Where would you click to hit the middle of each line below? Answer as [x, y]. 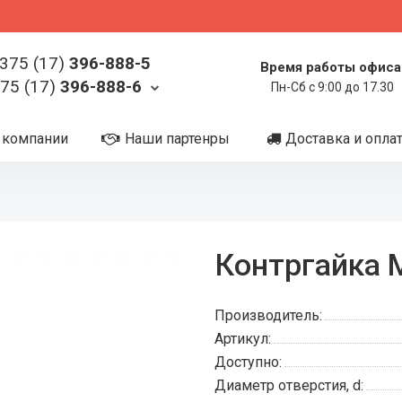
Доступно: [248, 362]
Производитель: [268, 315]
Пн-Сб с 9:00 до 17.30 [332, 87]
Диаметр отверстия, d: [289, 385]
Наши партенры [177, 139]
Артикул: [243, 339]
